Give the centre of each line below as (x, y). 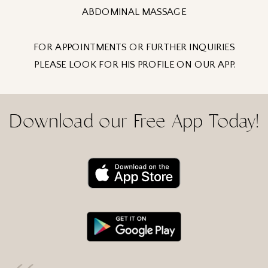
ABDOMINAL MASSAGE (134, 12)
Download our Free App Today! (134, 121)
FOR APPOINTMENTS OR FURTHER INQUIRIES (134, 47)
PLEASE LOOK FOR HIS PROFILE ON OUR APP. (134, 65)
